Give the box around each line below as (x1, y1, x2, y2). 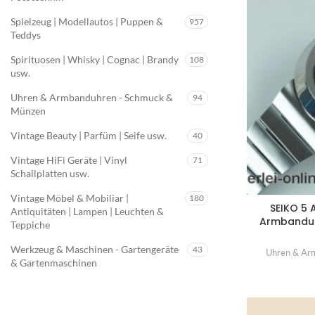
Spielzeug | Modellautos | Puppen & (11, 15, 163, 27)
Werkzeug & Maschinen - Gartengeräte (11, 243, 179, 255)
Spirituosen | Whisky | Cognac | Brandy (11, 53, 179, 65)
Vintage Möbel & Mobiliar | (11, 192, 129, 204)
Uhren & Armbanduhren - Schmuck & (11, 91, 173, 103)
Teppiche (11, 219, 50, 231)
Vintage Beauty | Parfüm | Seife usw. (11, 129, 167, 141)
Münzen (11, 105, 46, 117)
